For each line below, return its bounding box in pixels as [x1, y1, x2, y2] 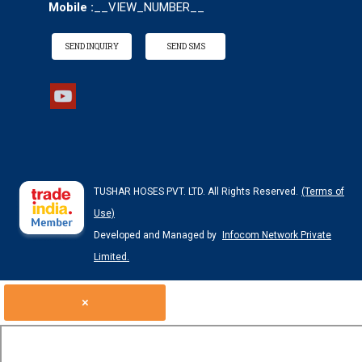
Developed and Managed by [94, 229, 219, 241]
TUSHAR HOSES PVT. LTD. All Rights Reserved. [94, 185, 298, 197]
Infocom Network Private [222, 229, 331, 241]
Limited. [94, 250, 129, 263]
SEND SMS [166, 40, 205, 52]
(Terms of [301, 185, 344, 197]
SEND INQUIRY [65, 40, 119, 52]
